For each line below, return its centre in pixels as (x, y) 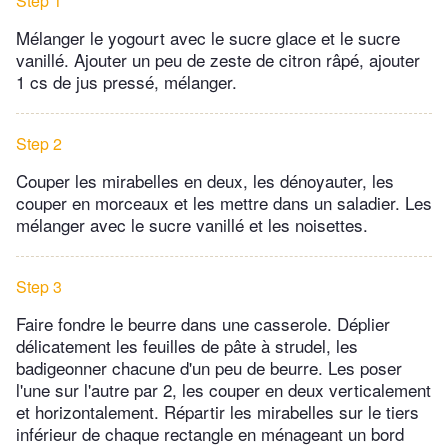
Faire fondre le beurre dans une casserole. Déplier (203, 323)
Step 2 (39, 143)
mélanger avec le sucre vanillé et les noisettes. (192, 224)
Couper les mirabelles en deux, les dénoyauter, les (205, 180)
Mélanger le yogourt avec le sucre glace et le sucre (208, 37)
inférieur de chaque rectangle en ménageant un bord (210, 433)
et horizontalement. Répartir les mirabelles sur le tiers (217, 411)
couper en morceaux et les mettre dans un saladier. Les (224, 202)
